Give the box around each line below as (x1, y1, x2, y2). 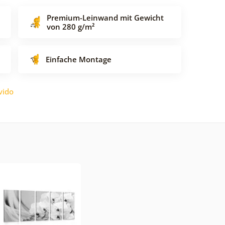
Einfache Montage (46, 54, 111, 64)
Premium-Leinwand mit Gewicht (47, 12, 164, 23)
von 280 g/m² (47, 21, 94, 32)
